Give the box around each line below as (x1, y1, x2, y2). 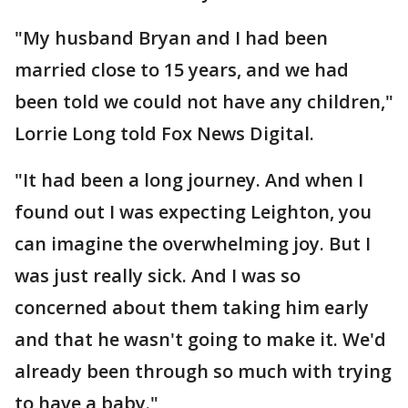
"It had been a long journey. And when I (15, 168, 363, 193)
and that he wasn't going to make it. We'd (15, 327, 386, 352)
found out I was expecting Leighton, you (15, 199, 372, 225)
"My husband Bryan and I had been (15, 25, 328, 51)
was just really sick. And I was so (15, 263, 301, 289)
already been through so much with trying (15, 359, 392, 384)
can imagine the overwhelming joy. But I (15, 231, 371, 257)
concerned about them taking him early (15, 295, 369, 321)
